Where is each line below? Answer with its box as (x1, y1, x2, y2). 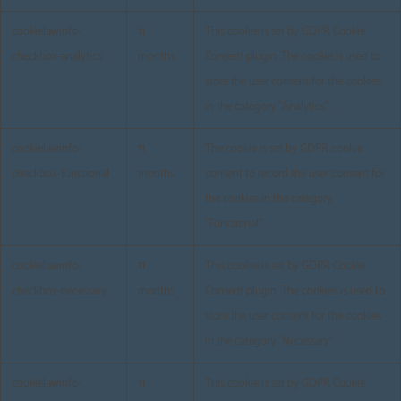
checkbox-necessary (12, 282, 107, 302)
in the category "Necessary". (205, 332, 335, 352)
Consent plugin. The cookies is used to (205, 282, 385, 302)
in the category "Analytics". (205, 98, 330, 117)
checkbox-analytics (12, 47, 102, 67)
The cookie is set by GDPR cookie (205, 140, 363, 159)
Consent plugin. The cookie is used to (205, 47, 380, 67)
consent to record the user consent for (205, 165, 385, 184)
